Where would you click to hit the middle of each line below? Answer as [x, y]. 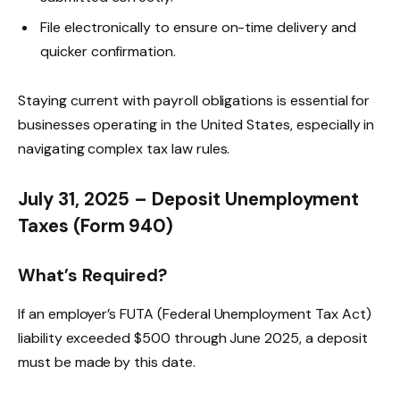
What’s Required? [93, 276]
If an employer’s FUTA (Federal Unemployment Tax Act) [195, 313]
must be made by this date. [107, 362]
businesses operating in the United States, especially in [196, 125]
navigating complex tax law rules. [124, 149]
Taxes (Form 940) [96, 226]
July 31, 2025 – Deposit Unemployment [189, 199]
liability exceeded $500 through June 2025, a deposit [193, 337]
